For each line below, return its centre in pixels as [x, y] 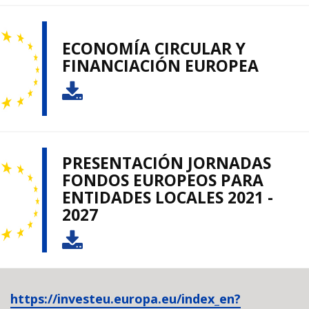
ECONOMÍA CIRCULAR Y [154, 49]
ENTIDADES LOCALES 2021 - [168, 197]
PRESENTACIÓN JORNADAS [167, 162]
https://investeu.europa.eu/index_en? [126, 298]
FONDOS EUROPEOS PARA [163, 180]
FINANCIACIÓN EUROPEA [160, 66]
